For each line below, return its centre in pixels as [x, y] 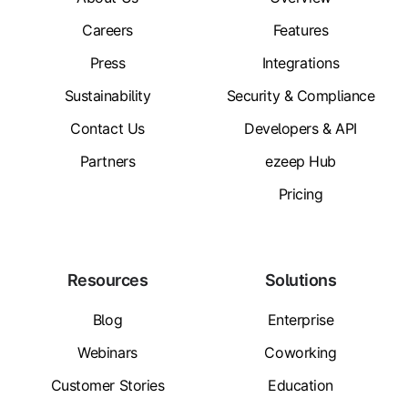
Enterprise [301, 320]
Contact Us [107, 129]
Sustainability [107, 96]
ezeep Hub [301, 162]
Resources [107, 280]
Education [301, 386]
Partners [107, 162]
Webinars [107, 353]
